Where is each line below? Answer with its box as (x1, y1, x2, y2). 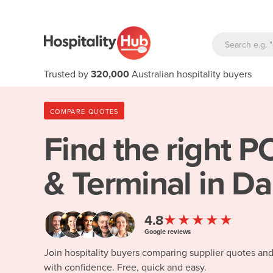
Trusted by (44, 68, 91, 80)
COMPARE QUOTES (50, 107, 119, 116)
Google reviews (144, 227, 191, 236)
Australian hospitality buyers (129, 68, 252, 80)
